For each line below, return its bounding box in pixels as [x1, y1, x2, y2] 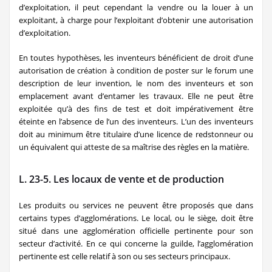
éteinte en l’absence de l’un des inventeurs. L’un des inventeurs [19, 115, 253, 127]
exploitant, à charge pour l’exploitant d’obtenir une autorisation [19, 14, 253, 25]
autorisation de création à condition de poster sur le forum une [19, 64, 253, 76]
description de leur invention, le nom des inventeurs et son [19, 77, 253, 89]
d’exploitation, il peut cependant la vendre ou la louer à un [19, 1, 253, 13]
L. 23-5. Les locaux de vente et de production [19, 172, 224, 186]
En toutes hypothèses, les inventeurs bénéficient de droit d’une [19, 52, 253, 63]
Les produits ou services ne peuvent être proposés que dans [19, 199, 253, 211]
